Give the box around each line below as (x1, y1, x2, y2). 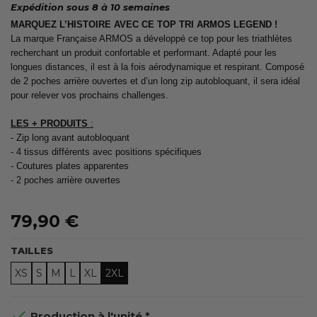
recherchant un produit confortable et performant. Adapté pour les (11, 47, 277, 58)
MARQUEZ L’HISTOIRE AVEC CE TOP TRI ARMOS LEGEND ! (11, 18, 277, 30)
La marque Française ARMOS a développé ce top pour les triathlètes (11, 33, 292, 44)
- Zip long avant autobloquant (11, 132, 129, 143)
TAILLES (11, 244, 53, 256)
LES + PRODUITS (11, 117, 88, 129)
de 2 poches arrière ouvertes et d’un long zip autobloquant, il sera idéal (11, 75, 300, 86)
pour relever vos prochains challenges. (11, 89, 168, 100)
